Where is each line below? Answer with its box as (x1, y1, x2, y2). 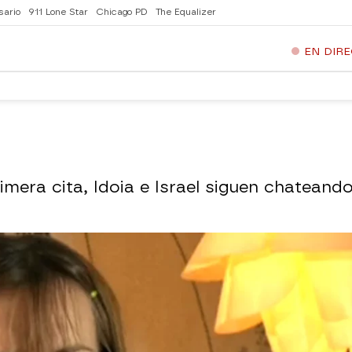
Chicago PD (96, 7, 148, 17)
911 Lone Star (28, 7, 88, 17)
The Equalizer (156, 7, 216, 17)
